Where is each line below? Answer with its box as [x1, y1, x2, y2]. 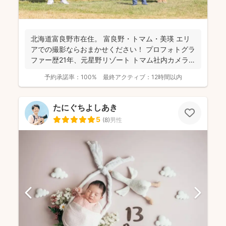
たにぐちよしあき [53, 102, 118, 112]
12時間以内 [151, 73, 182, 81]
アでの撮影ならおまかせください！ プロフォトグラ [31, 44, 195, 53]
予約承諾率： [44, 73, 81, 81]
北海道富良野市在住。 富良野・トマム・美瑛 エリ [31, 34, 190, 43]
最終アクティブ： [102, 73, 151, 81]
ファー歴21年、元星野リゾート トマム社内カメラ [31, 55, 189, 64]
